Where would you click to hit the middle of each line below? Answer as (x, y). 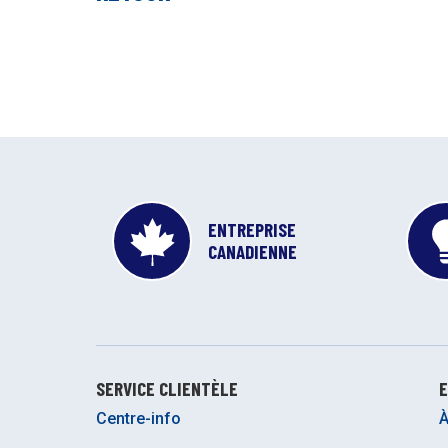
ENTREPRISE (252, 230)
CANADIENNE (252, 252)
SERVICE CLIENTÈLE (167, 389)
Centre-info (138, 418)
